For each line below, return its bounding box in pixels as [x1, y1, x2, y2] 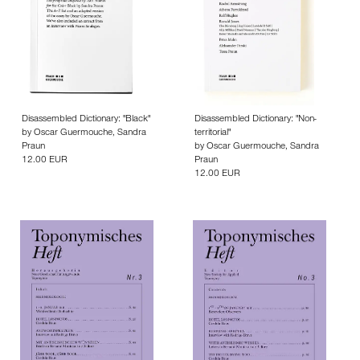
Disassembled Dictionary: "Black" [22, 115, 150, 125]
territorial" [194, 129, 231, 139]
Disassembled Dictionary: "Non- [194, 115, 317, 125]
